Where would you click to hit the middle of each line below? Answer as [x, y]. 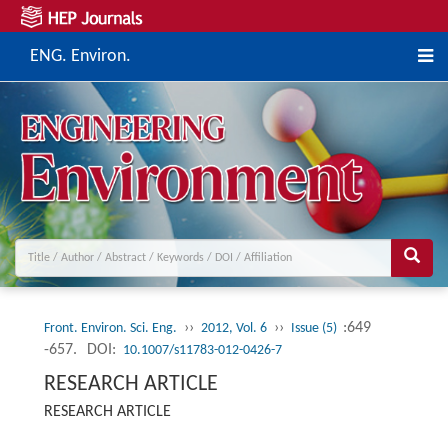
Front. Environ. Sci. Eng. [110, 329]
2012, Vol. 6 [233, 329]
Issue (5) [315, 329]
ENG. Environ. [80, 56]
